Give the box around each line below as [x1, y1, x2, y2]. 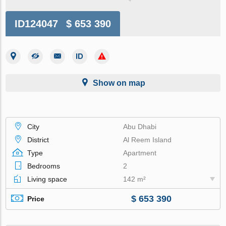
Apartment [123, 148, 157, 157]
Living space [27, 175, 68, 183]
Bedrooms [27, 161, 61, 170]
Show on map [93, 78, 145, 87]
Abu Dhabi [123, 122, 157, 131]
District [27, 135, 49, 144]
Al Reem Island [123, 135, 172, 144]
